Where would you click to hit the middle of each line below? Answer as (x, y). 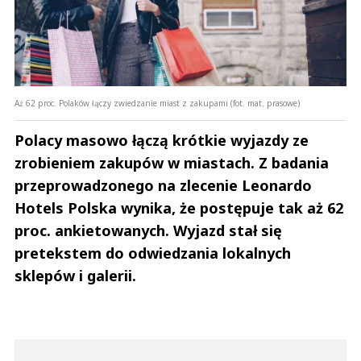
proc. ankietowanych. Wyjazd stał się (148, 231)
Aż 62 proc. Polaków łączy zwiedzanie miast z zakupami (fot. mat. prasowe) (157, 104)
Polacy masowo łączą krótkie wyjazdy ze (162, 141)
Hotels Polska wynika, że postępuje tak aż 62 (179, 208)
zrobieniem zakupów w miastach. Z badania (172, 163)
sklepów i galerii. (75, 276)
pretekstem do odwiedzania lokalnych (153, 253)
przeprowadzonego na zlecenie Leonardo (163, 186)
